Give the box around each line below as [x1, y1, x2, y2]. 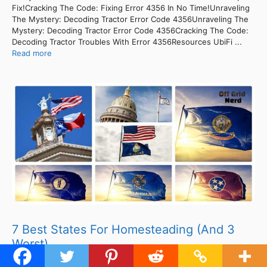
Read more [12, 48, 52, 58]
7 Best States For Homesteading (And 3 [12, 222, 235, 237]
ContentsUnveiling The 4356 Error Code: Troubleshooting [12, 254, 228, 264]
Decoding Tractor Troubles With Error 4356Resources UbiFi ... [12, 36, 242, 46]
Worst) [12, 236, 48, 251]
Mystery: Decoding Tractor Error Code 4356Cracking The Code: [12, 25, 249, 35]
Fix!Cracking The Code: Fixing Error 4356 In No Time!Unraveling [12, 2, 250, 13]
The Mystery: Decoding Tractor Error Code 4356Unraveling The [12, 14, 249, 24]
